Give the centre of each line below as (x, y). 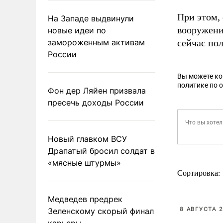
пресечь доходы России (96, 102)
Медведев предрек (85, 199)
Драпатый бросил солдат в (101, 151)
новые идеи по (77, 30)
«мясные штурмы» (84, 163)
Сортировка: (200, 173)
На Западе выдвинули (91, 18)
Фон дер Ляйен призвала (97, 90)
